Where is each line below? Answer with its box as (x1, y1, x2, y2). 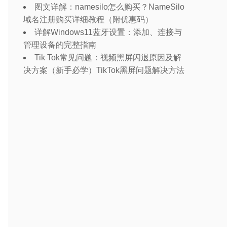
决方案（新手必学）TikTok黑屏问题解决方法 (23, 66, 184, 74)
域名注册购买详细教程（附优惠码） (23, 15, 153, 24)
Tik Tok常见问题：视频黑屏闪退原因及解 (34, 53, 181, 62)
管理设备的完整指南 (23, 41, 96, 49)
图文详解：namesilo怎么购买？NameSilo (34, 3, 184, 11)
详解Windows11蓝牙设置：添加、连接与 (34, 28, 182, 36)
